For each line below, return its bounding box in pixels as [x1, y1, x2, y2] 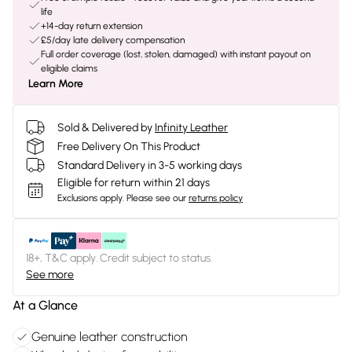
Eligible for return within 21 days [57, 176, 210, 189]
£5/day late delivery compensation [41, 35, 185, 46]
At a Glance [13, 298, 78, 313]
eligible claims [41, 63, 97, 74]
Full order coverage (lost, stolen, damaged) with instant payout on [41, 49, 310, 60]
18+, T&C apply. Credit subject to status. [26, 251, 212, 265]
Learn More [28, 77, 83, 90]
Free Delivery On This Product [57, 139, 200, 153]
